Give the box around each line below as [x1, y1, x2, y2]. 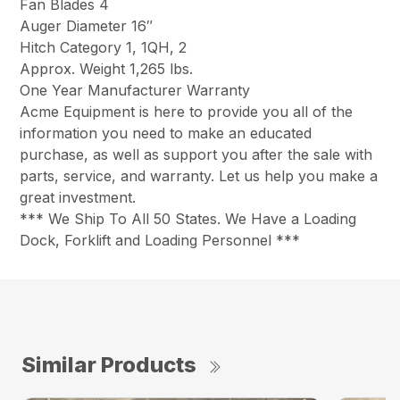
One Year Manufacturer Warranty [20, 80, 251, 99]
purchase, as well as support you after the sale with [20, 145, 373, 163]
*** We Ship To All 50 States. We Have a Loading [20, 209, 357, 228]
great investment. [20, 187, 137, 206]
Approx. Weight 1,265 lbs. [20, 59, 194, 78]
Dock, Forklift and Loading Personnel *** [20, 230, 301, 249]
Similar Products [21, 351, 196, 378]
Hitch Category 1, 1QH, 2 [20, 37, 187, 56]
